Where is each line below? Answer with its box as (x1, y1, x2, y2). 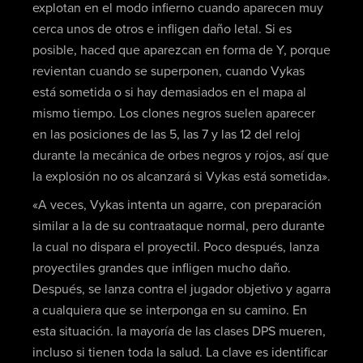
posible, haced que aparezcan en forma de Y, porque (32, 43, 331, 57)
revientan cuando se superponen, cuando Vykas (32, 64, 305, 78)
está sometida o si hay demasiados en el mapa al (32, 85, 306, 99)
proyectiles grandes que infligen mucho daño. (32, 262, 291, 275)
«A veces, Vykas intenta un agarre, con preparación (32, 199, 322, 212)
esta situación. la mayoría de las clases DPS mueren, (32, 325, 326, 339)
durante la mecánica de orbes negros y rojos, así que (32, 148, 329, 162)
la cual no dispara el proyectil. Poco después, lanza (32, 241, 319, 254)
